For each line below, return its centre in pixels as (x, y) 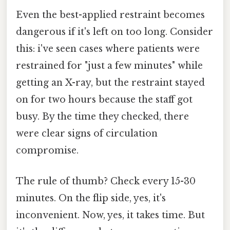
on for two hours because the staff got (104, 100)
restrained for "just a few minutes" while (109, 66)
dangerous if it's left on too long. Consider (114, 32)
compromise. (47, 151)
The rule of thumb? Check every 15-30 (106, 181)
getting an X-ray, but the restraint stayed (110, 83)
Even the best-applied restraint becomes (110, 15)
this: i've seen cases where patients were (108, 49)
